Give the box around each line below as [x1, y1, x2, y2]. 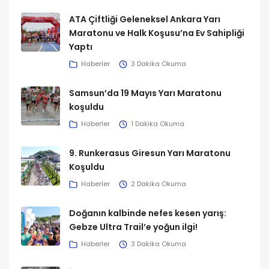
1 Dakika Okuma [131, 119, 184, 129]
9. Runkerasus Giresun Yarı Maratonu [69, 147, 231, 159]
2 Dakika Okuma [131, 179, 186, 189]
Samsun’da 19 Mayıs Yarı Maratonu [69, 86, 222, 99]
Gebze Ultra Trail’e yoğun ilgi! [69, 220, 198, 233]
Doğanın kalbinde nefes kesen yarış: [69, 207, 226, 219]
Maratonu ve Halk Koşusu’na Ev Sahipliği [69, 26, 244, 39]
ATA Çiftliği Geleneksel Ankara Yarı [69, 13, 220, 25]
